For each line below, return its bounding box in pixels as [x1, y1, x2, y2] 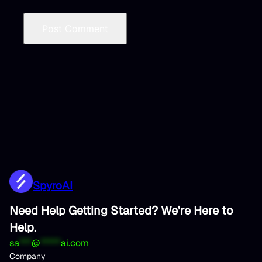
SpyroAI [33, 178, 73, 193]
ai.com [61, 236, 89, 249]
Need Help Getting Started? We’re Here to [9, 202, 233, 218]
